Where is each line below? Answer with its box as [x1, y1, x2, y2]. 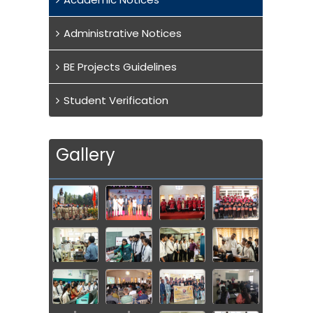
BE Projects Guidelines [63, 59, 177, 75]
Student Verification [63, 93, 168, 108]
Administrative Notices [63, 26, 182, 41]
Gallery [55, 143, 115, 167]
